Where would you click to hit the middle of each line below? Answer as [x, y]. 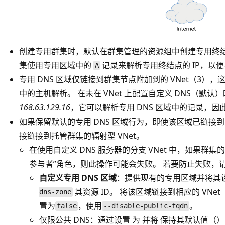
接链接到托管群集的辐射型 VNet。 [82, 135]
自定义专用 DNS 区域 [78, 178]
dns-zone [55, 192]
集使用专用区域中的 [56, 65]
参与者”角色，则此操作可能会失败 [91, 163]
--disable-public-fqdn [146, 206]
